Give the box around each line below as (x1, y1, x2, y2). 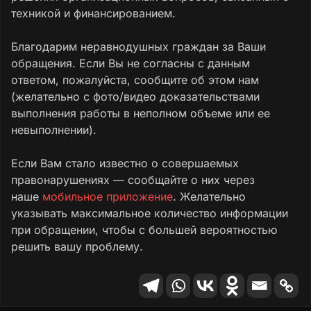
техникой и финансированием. (11, 6, 176, 20)
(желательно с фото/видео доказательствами (11, 89, 260, 103)
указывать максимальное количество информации (11, 205, 288, 220)
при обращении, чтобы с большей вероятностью (11, 222, 277, 237)
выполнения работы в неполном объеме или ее (11, 106, 270, 120)
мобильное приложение (42, 189, 173, 203)
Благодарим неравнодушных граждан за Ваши (11, 39, 266, 53)
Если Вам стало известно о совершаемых (11, 155, 239, 170)
